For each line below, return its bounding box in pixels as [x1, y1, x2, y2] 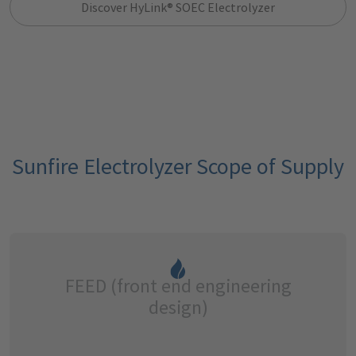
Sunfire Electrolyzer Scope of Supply [12, 151, 344, 180]
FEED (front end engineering [64, 273, 292, 298]
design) [148, 294, 208, 319]
